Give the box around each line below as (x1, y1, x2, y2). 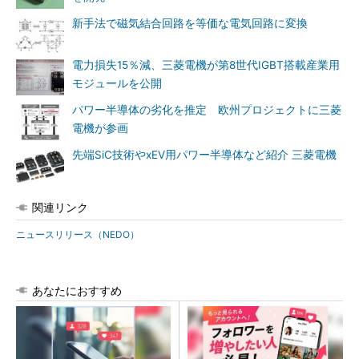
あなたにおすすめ (32, 284, 122, 297)
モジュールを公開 (72, 77, 162, 90)
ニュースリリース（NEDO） (16, 228, 139, 240)
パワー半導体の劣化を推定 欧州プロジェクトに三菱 (72, 103, 341, 116)
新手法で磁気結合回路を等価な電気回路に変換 (72, 17, 308, 30)
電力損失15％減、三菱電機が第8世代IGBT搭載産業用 (72, 58, 340, 71)
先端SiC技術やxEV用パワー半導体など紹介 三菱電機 (72, 148, 337, 161)
